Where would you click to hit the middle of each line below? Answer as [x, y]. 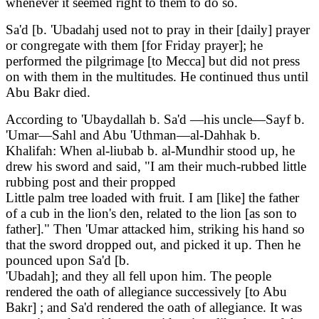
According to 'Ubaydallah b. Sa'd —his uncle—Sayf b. [155, 120]
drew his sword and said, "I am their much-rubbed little [156, 167]
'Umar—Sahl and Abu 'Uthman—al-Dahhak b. [133, 135]
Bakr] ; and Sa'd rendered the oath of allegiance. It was [154, 308]
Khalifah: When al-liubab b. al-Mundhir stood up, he [150, 151]
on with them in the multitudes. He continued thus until [157, 77]
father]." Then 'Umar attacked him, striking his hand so [155, 229]
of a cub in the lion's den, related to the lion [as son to [151, 214]
